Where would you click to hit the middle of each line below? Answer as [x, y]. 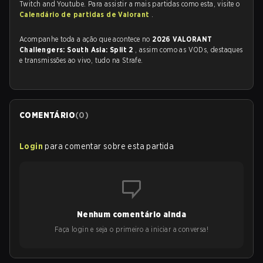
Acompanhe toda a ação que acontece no [86, 39]
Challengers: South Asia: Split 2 [77, 50]
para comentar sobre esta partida [109, 146]
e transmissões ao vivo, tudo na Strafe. [81, 60]
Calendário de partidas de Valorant [85, 14]
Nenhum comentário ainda [131, 214]
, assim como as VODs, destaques [189, 50]
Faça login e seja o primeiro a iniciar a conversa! [131, 229]
